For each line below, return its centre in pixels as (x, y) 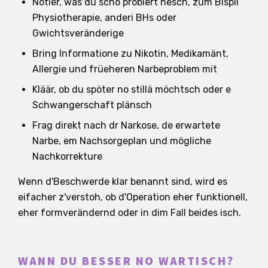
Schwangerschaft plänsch (92, 105)
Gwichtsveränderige (78, 33)
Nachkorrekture (67, 156)
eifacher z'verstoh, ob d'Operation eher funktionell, (133, 197)
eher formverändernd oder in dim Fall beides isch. (130, 212)
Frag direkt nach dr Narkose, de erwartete (126, 125)
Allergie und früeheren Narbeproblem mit (125, 69)
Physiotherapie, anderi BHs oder (104, 17)
